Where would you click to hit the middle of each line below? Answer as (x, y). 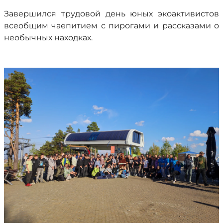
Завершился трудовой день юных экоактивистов (111, 14)
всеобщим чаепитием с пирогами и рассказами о (111, 26)
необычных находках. (48, 38)
